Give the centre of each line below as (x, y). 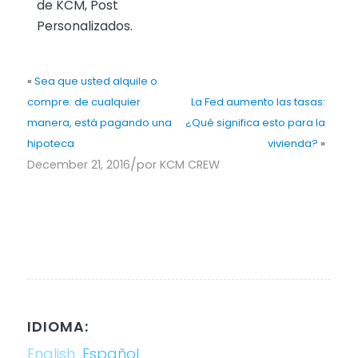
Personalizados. (84, 26)
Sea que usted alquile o (95, 82)
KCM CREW (189, 165)
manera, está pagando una (99, 123)
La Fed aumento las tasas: (258, 102)
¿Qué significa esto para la (255, 123)
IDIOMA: (58, 327)
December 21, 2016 (78, 165)
